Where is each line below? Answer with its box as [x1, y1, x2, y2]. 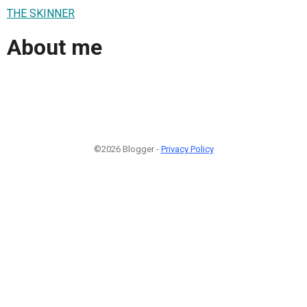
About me [7, 34, 102, 61]
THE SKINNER [7, 6, 75, 20]
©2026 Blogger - [93, 143, 161, 154]
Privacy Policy [160, 143, 214, 154]
